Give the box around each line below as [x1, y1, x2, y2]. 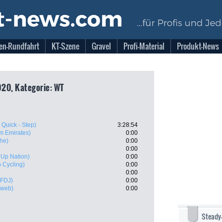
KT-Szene [52, 40, 79, 52]
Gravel [92, 40, 111, 52]
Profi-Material [123, 40, 165, 52]
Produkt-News [177, 40, 219, 52]
